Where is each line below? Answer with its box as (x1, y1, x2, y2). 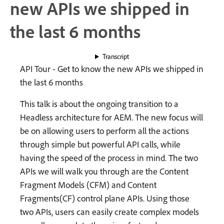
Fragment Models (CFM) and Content (20, 179, 156, 190)
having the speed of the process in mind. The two (20, 152, 198, 163)
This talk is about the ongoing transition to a (20, 98, 178, 109)
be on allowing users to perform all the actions (20, 125, 189, 136)
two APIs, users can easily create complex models (20, 206, 199, 217)
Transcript (102, 52, 129, 61)
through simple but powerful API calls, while (20, 138, 180, 150)
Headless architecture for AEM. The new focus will (20, 111, 203, 123)
